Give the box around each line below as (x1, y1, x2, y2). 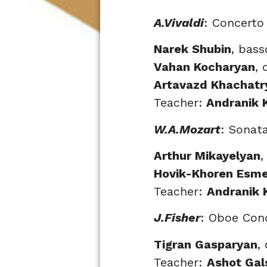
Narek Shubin (154, 42, 231, 57)
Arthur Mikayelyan (154, 148, 260, 163)
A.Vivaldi (154, 15, 204, 30)
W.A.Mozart (154, 122, 221, 136)
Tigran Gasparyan (154, 237, 257, 252)
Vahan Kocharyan (154, 60, 255, 74)
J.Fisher (154, 210, 200, 225)
